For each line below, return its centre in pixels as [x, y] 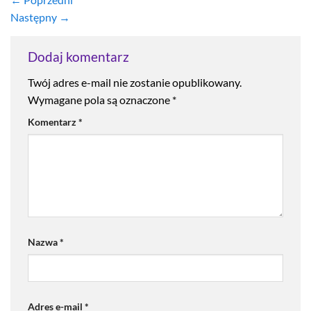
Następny [35, 17]
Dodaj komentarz [80, 56]
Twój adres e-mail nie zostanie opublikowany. [135, 83]
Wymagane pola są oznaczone [100, 100]
